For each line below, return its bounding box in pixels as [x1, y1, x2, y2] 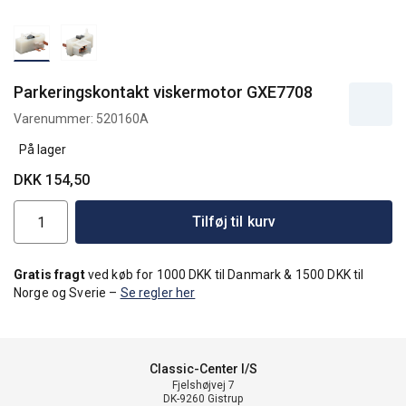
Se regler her [120, 285, 196, 300]
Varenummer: [14, 111, 96, 126]
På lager [14, 142, 66, 157]
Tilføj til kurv [191, 213, 276, 230]
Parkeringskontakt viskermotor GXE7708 [14, 82, 313, 101]
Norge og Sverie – [14, 285, 121, 300]
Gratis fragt [14, 267, 85, 282]
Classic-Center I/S [149, 362, 257, 376]
